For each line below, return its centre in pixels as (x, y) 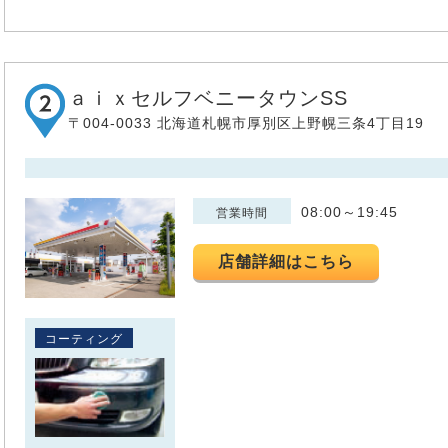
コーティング (84, 338)
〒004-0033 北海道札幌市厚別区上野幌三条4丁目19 (246, 122)
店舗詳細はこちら (286, 261)
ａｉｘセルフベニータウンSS (208, 97)
